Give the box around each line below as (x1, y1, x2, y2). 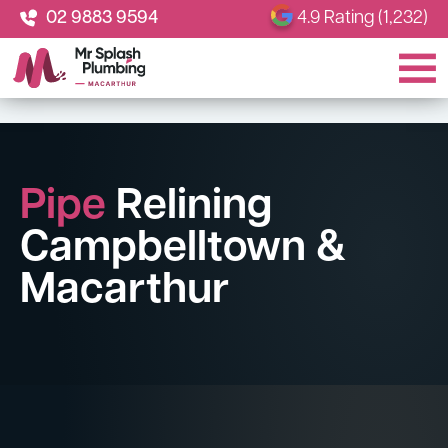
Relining (106, 186, 272, 229)
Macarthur (20, 270, 229, 313)
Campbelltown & (20, 228, 346, 271)
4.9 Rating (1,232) (297, 9, 428, 28)
